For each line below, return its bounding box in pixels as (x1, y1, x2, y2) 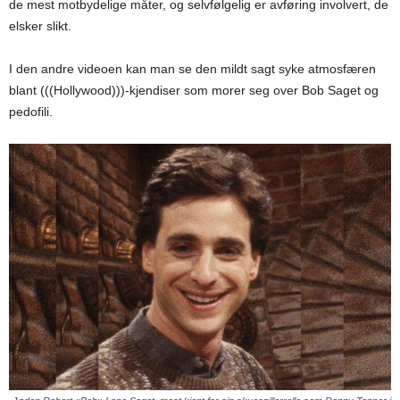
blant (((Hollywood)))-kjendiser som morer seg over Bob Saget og (9, 83, 379, 97)
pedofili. (9, 104, 53, 119)
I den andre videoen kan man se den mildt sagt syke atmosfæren (9, 62, 376, 76)
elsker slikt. (9, 19, 71, 33)
